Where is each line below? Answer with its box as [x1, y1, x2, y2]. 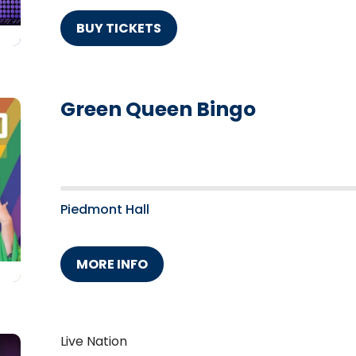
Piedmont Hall [60, 200, 149, 219]
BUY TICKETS [76, 19, 161, 38]
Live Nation [60, 332, 127, 351]
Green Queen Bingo [60, 95, 256, 124]
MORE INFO [76, 255, 148, 274]
